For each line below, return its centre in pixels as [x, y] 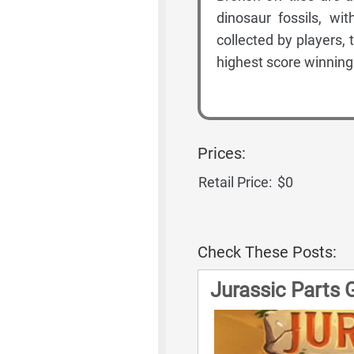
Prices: [221, 153]
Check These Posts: [267, 252]
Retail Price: [235, 182]
